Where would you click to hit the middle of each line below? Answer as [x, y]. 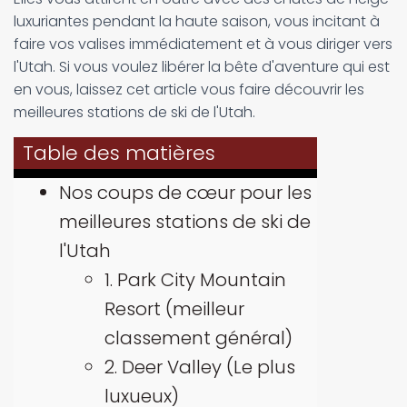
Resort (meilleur [174, 309]
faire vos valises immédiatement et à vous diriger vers [203, 44]
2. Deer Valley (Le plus [200, 367]
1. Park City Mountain [195, 280]
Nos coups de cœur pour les [185, 193]
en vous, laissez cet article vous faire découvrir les [189, 89]
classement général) [199, 338]
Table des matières [119, 153]
